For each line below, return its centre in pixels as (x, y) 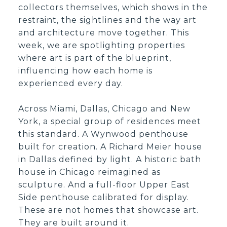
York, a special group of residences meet (110, 121)
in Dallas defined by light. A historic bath (110, 159)
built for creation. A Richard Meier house (110, 146)
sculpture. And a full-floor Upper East (104, 184)
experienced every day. (71, 83)
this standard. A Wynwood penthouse (104, 134)
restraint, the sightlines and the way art (108, 20)
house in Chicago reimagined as (90, 172)
